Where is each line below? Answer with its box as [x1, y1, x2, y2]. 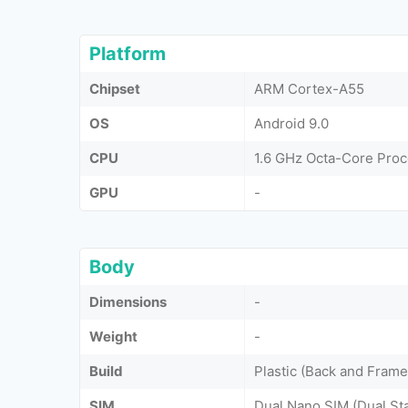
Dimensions [89, 293, 167, 311]
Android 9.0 [254, 115, 329, 132]
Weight [89, 328, 138, 345]
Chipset [89, 80, 140, 97]
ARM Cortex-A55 [254, 80, 364, 97]
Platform [89, 43, 166, 65]
